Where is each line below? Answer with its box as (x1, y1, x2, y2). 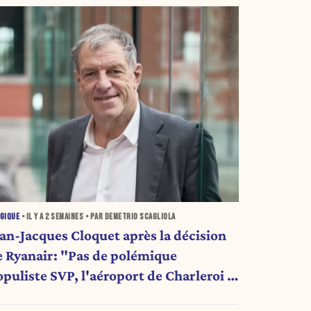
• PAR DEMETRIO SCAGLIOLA (83, 212, 176, 223)
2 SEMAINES (45, 212, 84, 223)
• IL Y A (19, 212, 46, 223)
